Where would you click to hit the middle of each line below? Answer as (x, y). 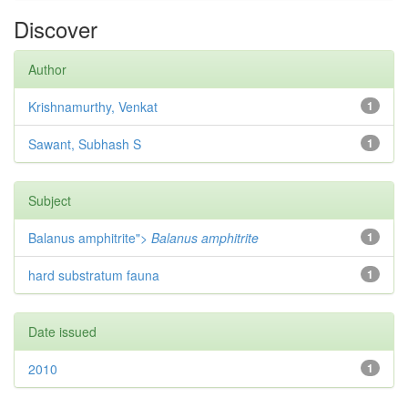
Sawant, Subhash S (85, 144)
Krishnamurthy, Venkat (93, 107)
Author (47, 69)
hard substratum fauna (94, 275)
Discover (56, 29)
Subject (50, 200)
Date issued (62, 331)
